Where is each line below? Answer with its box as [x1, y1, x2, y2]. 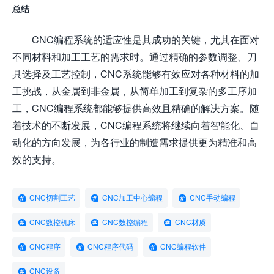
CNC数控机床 [29, 217, 75, 227]
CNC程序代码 [87, 242, 133, 251]
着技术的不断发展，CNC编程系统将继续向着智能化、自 [12, 119, 259, 131]
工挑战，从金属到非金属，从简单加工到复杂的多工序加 [12, 84, 257, 97]
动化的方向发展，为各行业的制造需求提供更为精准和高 [12, 136, 257, 148]
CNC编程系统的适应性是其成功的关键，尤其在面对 [32, 33, 259, 45]
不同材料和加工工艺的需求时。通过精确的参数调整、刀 [12, 50, 257, 62]
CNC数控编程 [102, 217, 148, 227]
